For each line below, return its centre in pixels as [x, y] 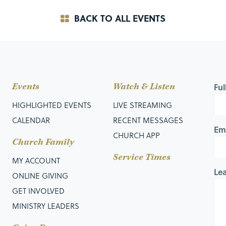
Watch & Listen [144, 87]
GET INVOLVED [38, 191]
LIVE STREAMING [142, 105]
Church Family [43, 142]
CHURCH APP [136, 135]
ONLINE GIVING [40, 176]
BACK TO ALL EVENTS [119, 18]
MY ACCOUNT [36, 161]
